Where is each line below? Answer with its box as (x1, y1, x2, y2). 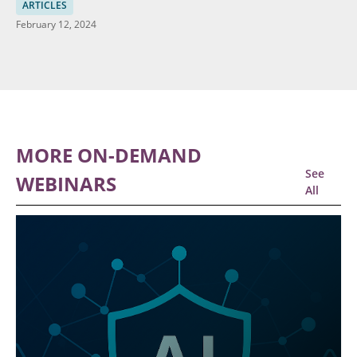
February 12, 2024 (16, 17, 96, 31)
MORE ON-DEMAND (16, 141, 202, 168)
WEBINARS (16, 170, 116, 197)
